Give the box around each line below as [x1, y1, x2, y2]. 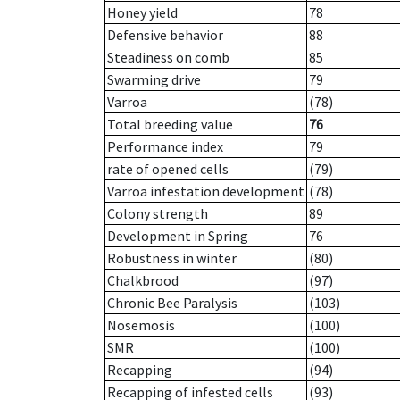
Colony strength [107, 204, 208, 223]
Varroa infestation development [107, 182, 304, 201]
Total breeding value [107, 115, 233, 134]
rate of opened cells [107, 160, 229, 179]
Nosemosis [107, 316, 175, 335]
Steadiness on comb [107, 48, 229, 67]
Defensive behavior [107, 26, 223, 45]
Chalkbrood [107, 271, 179, 290]
